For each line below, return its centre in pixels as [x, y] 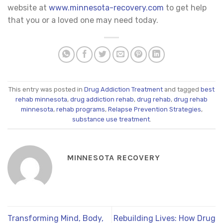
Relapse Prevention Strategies [154, 110]
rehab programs [80, 110]
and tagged [182, 90]
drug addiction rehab [102, 100]
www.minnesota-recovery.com [106, 7]
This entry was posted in [46, 90]
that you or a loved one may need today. [83, 20]
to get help [185, 7]
